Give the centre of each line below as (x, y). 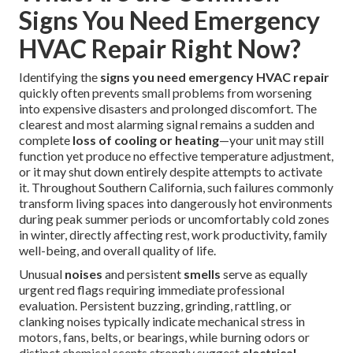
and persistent (143, 274)
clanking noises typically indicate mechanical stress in (162, 321)
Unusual (42, 274)
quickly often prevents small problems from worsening (165, 93)
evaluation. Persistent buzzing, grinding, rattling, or (155, 306)
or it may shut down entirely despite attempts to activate (171, 172)
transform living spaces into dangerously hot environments (176, 203)
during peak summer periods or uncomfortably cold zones (174, 219)
